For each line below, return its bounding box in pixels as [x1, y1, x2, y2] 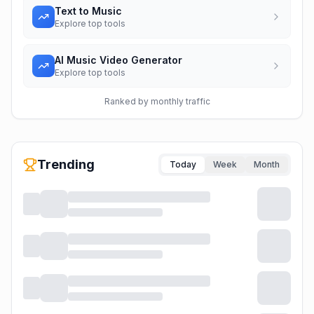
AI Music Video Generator [55, 54, 182, 66]
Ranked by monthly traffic [104, 96, 210, 107]
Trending [37, 157, 95, 172]
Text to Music [55, 5, 122, 17]
